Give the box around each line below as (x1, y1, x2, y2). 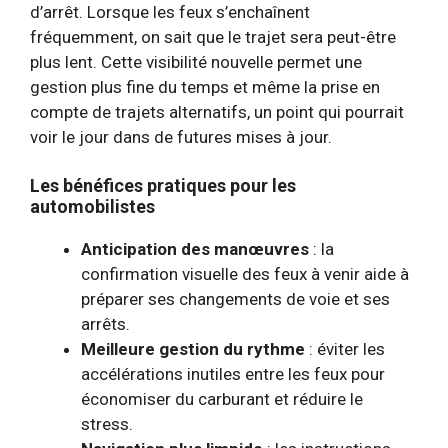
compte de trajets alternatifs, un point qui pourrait (30, 101, 404, 122)
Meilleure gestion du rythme (81, 339, 305, 359)
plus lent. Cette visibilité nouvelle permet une (30, 51, 362, 72)
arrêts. (81, 314, 130, 334)
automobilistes (30, 196, 155, 217)
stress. (81, 414, 133, 434)
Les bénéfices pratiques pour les (30, 175, 296, 196)
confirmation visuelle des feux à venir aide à (81, 264, 409, 284)
